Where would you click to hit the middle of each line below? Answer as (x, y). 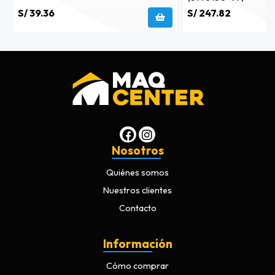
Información (137, 244)
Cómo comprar (137, 266)
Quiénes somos (137, 173)
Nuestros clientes (137, 191)
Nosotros (137, 151)
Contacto (137, 208)
